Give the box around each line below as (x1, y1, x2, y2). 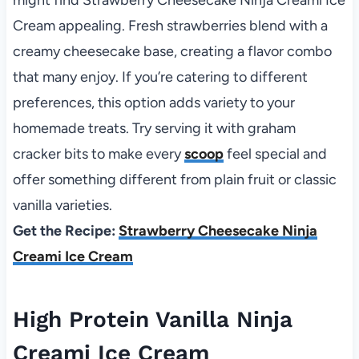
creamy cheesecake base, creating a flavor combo (12, 42, 332, 60)
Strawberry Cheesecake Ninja (118, 221, 317, 240)
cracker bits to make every (12, 144, 184, 163)
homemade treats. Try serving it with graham (12, 119, 296, 137)
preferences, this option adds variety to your (12, 93, 295, 111)
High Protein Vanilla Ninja (12, 305, 292, 333)
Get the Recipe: (12, 221, 119, 240)
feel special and (223, 144, 327, 163)
